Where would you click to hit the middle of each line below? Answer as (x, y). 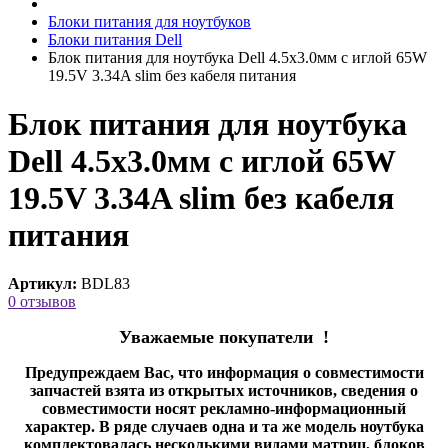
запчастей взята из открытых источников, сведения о (224, 391)
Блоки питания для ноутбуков (149, 21)
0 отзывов (42, 302)
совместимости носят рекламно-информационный (224, 409)
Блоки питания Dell (115, 39)
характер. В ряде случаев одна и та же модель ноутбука (224, 427)
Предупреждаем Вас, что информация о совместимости (224, 373)
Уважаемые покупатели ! (224, 337)
